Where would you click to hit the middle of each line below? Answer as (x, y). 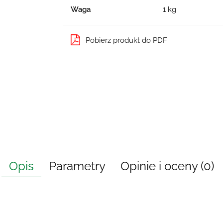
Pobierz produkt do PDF (126, 40)
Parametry (77, 166)
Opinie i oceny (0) (167, 166)
